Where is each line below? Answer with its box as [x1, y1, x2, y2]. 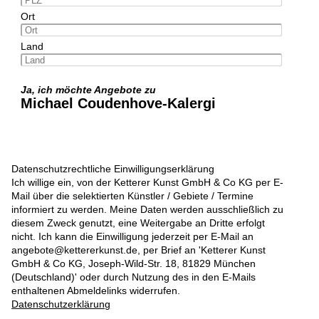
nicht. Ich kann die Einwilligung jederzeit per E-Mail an [11, 231, 254, 243]
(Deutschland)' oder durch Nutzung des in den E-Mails [11, 271, 256, 283]
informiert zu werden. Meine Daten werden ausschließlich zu [11, 204, 284, 216]
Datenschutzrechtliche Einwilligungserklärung [11, 163, 215, 175]
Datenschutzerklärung [11, 298, 111, 310]
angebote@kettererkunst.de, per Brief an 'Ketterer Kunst [11, 244, 266, 256]
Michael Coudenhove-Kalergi [20, 95, 216, 112]
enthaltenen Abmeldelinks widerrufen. [11, 285, 181, 297]
